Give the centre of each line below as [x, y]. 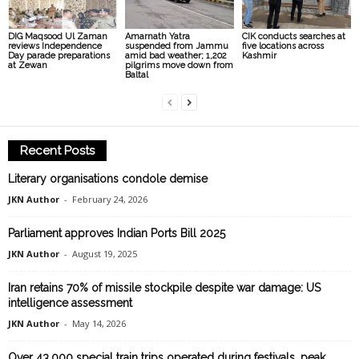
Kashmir [259, 56]
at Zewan [28, 66]
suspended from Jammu [176, 46]
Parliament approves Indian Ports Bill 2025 [117, 234]
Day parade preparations [59, 56]
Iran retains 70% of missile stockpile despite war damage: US [164, 288]
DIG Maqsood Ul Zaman [58, 37]
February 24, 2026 [110, 200]
